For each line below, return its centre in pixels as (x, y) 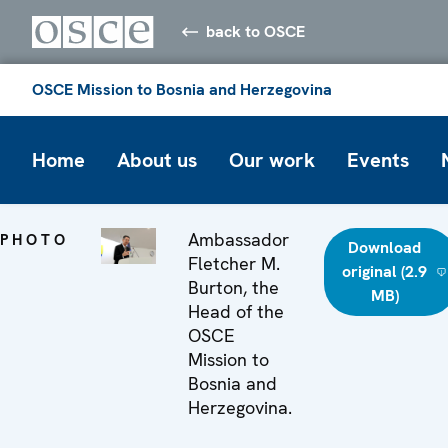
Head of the (235, 311)
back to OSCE (256, 31)
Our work (272, 159)
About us (157, 159)
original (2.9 (385, 271)
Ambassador (238, 239)
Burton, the (233, 287)
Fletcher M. (233, 263)
